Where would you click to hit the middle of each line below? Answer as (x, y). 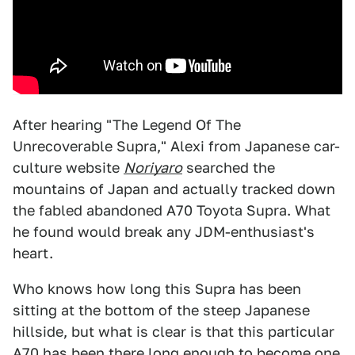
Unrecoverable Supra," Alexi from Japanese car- (176, 146)
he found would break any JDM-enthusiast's (164, 232)
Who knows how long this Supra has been (157, 289)
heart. (33, 253)
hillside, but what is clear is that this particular (174, 332)
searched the (229, 168)
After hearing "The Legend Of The (127, 125)
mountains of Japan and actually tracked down (174, 189)
